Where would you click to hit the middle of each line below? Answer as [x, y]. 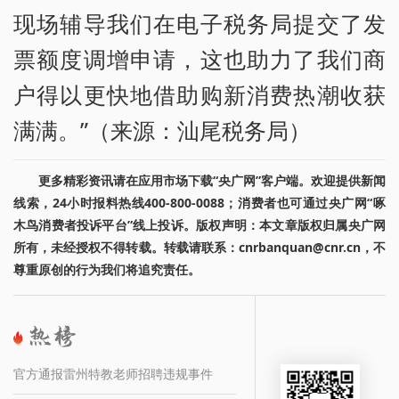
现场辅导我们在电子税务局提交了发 [199, 24]
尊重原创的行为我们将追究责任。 [107, 270]
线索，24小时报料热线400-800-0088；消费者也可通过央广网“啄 [199, 203]
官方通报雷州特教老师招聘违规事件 [113, 373]
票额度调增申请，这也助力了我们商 [199, 59]
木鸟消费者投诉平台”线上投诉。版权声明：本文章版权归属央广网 [199, 225]
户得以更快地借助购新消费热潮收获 [199, 95]
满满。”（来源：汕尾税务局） [162, 130]
